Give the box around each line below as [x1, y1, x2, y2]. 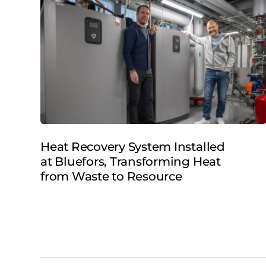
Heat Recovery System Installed [40, 140, 225, 154]
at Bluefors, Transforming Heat [40, 154, 221, 169]
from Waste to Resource [40, 169, 182, 184]
